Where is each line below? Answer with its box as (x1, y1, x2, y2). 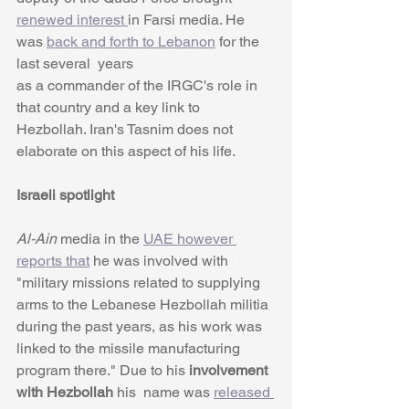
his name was (113, 383, 214, 401)
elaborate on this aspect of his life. (16, 142, 238, 160)
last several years (16, 54, 133, 72)
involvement (185, 361, 271, 379)
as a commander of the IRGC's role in (16, 76, 261, 94)
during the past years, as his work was (16, 317, 266, 335)
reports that (16, 251, 89, 269)
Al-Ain (16, 229, 60, 247)
